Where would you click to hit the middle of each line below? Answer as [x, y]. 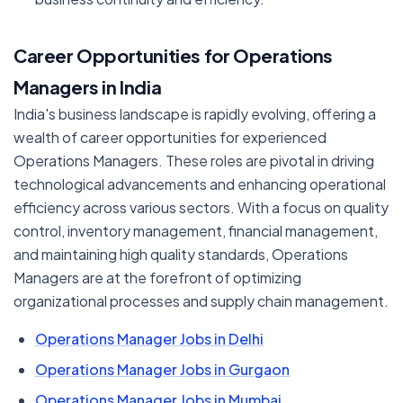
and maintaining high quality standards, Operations [181, 254]
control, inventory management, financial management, [196, 231]
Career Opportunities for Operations [174, 55]
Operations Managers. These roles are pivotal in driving [194, 161]
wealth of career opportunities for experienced [170, 137]
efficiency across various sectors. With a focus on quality [201, 207]
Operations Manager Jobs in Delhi [149, 339]
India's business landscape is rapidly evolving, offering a [195, 114]
